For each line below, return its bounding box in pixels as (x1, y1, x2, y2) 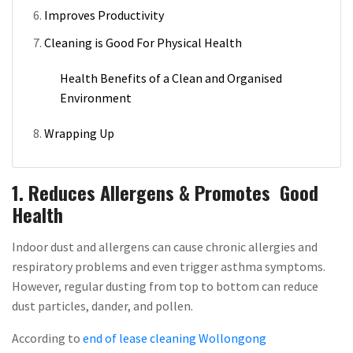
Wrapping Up (44, 124, 114, 141)
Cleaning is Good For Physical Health (44, 34, 242, 50)
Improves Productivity (44, 6, 164, 23)
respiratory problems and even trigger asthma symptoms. (12, 258, 325, 274)
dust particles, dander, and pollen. (12, 297, 193, 314)
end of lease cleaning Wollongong (83, 329, 266, 346)
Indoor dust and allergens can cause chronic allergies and (12, 238, 318, 255)
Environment (60, 89, 132, 106)
